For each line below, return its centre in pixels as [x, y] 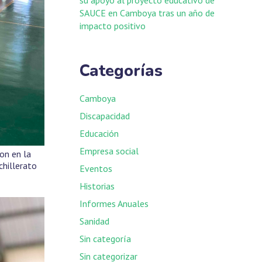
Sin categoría [105, 238]
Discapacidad [105, 116]
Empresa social [109, 151]
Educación [99, 133]
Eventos [96, 168]
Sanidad [94, 221]
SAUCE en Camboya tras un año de [147, 13]
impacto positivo [113, 25]
